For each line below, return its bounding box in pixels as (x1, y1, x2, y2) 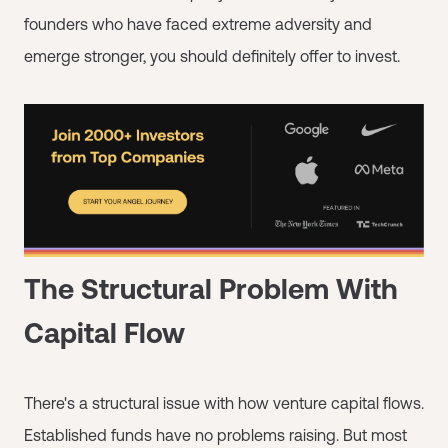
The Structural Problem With (24, 272, 398, 305)
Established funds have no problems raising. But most (24, 425, 407, 444)
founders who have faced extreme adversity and (24, 15, 372, 33)
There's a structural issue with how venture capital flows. (24, 393, 424, 412)
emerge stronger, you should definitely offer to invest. (24, 47, 400, 65)
